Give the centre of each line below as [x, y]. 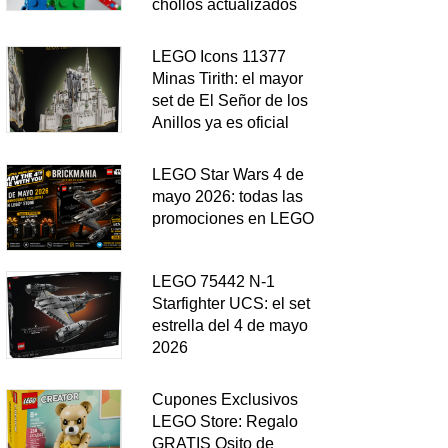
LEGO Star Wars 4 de [227, 174]
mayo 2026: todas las [227, 196]
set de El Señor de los [229, 100]
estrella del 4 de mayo [229, 326]
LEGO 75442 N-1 [213, 282]
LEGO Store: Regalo [224, 422]
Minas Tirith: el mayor [227, 78]
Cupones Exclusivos [224, 400]
